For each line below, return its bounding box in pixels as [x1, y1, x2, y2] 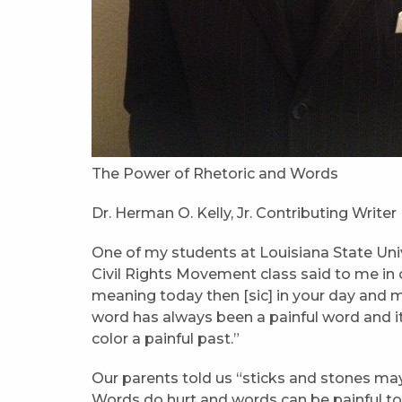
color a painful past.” [92, 330, 243, 348]
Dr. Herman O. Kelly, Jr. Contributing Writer [92, 205, 397, 223]
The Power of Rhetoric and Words [92, 165, 338, 183]
